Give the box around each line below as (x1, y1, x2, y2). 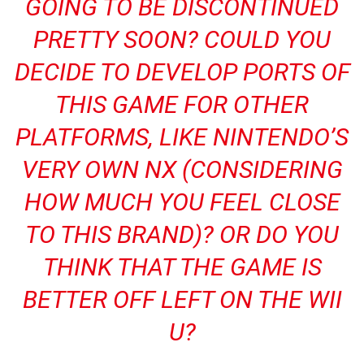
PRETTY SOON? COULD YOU (33, 25, 331, 54)
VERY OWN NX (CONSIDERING (21, 155, 343, 184)
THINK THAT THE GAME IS (42, 253, 322, 281)
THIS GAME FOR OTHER (55, 90, 309, 119)
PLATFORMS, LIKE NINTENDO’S (15, 123, 349, 151)
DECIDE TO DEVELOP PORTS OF (14, 58, 350, 86)
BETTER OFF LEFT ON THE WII (22, 285, 342, 314)
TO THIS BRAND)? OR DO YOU (25, 220, 339, 249)
